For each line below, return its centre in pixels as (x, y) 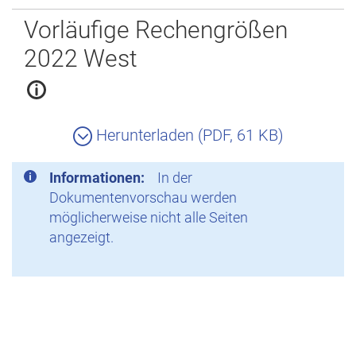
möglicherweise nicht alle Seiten (149, 217)
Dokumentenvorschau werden (143, 197)
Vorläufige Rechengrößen (156, 30)
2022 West (81, 58)
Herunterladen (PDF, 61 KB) (188, 135)
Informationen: (97, 178)
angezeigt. (81, 237)
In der (175, 178)
